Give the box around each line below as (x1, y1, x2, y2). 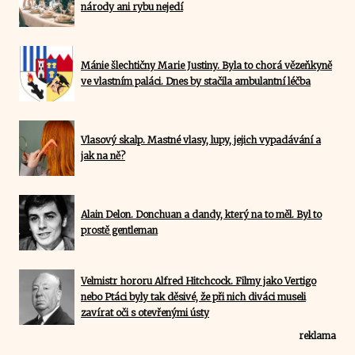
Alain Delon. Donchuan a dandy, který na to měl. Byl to (81, 208, 322, 220)
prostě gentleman (81, 223, 158, 236)
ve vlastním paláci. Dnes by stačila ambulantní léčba (81, 74, 311, 87)
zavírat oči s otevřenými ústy (81, 306, 209, 319)
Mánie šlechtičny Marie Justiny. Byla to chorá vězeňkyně (81, 59, 332, 71)
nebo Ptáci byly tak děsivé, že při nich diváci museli (81, 290, 306, 303)
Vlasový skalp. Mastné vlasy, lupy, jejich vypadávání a (81, 133, 321, 146)
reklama (299, 329, 336, 342)
